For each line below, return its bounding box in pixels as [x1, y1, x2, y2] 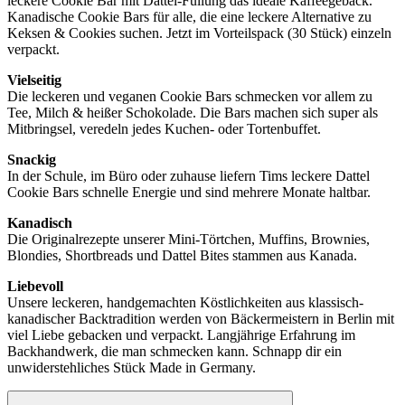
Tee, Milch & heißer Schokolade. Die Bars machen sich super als [7, 105, 378, 121]
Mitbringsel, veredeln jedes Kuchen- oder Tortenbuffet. [7, 121, 321, 137]
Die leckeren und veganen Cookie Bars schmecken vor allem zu [7, 89, 372, 105]
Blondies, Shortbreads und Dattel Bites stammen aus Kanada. [7, 248, 357, 264]
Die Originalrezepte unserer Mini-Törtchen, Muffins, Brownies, [7, 231, 370, 248]
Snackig [7, 152, 56, 168]
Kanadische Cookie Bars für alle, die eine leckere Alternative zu [7, 9, 372, 25]
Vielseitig [7, 72, 61, 89]
